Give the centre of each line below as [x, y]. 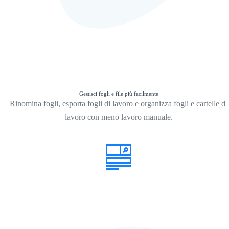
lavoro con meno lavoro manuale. [119, 117]
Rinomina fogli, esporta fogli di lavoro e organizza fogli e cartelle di [119, 104]
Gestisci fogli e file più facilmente [119, 94]
